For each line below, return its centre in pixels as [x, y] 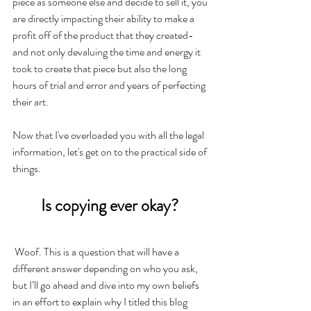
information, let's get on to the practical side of [111, 152]
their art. [32, 102]
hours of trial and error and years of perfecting [110, 85]
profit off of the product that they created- [104, 35]
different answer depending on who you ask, [106, 269]
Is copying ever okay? [111, 206]
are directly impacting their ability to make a [104, 19]
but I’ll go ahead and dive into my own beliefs [107, 285]
